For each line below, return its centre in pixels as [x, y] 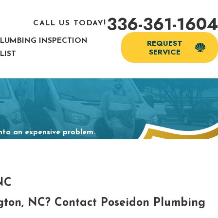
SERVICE [164, 52]
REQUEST [164, 43]
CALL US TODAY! [70, 24]
